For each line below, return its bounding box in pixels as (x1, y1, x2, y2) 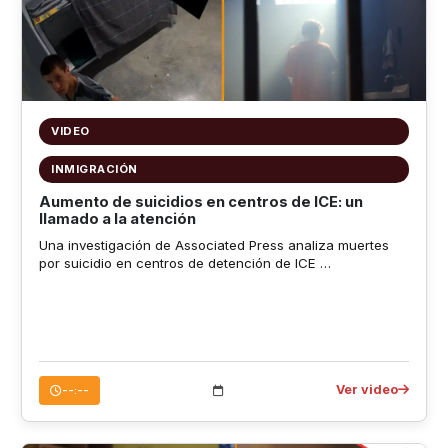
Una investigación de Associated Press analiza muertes (38, 237, 389, 254)
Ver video (336, 382, 399, 398)
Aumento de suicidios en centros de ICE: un (38, 192, 363, 211)
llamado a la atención (38, 209, 196, 228)
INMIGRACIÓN (51, 161, 138, 176)
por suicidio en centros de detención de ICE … (38, 255, 331, 272)
